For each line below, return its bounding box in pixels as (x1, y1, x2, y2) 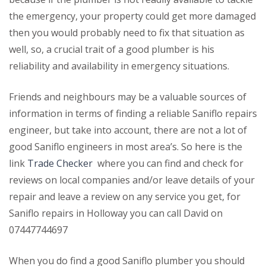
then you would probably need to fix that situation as (9, 26, 245, 39)
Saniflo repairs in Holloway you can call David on (9, 206, 223, 220)
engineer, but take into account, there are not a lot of (9, 123, 247, 137)
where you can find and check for (93, 156, 243, 170)
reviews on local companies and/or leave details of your (9, 173, 255, 186)
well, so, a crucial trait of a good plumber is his (9, 42, 214, 56)
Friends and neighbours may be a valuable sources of (9, 90, 246, 103)
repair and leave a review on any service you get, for (9, 189, 240, 203)
